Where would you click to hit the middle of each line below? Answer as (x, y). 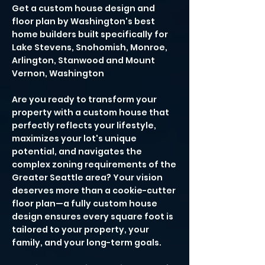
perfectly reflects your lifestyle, (84, 125)
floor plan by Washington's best (83, 21)
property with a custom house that (91, 112)
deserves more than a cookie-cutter (94, 190)
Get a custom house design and (83, 8)
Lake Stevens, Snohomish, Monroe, (90, 47)
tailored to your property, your (80, 230)
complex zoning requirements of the (94, 164)
